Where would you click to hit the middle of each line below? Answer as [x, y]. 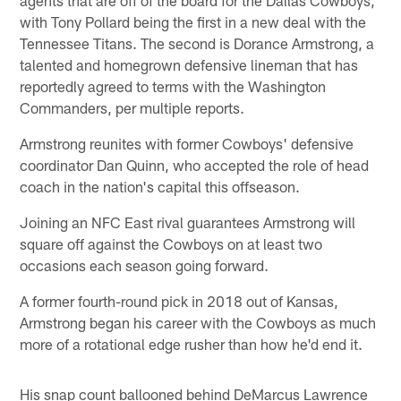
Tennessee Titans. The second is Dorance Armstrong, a [197, 43]
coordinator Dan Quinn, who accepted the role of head [195, 164]
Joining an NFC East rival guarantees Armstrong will [188, 222]
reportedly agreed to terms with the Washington [173, 85]
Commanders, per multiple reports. [132, 107]
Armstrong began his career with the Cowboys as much [198, 322]
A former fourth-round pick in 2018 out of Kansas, [179, 300]
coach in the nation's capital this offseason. [160, 186]
